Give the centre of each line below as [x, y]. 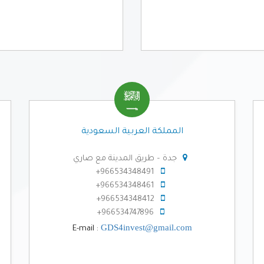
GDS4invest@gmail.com [146, 227]
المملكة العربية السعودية [132, 132]
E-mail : [86, 229]
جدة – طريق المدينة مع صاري [125, 159]
